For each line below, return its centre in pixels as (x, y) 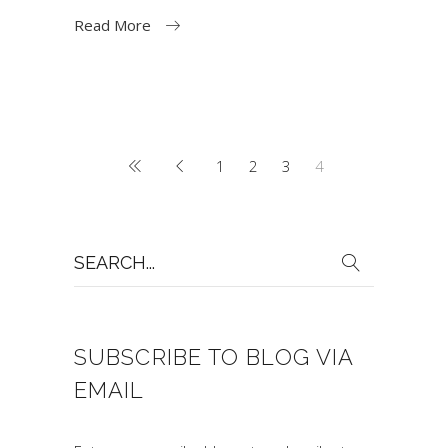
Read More (112, 24)
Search (97, 250)
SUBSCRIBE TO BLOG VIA (214, 357)
